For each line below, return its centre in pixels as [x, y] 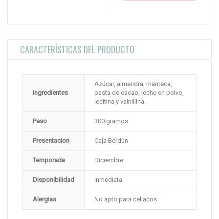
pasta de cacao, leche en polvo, [139, 93]
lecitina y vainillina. [120, 102]
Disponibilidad [54, 180]
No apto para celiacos [126, 199]
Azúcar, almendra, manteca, [133, 84]
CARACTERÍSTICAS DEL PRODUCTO [77, 50]
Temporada [49, 160]
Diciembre [109, 160]
